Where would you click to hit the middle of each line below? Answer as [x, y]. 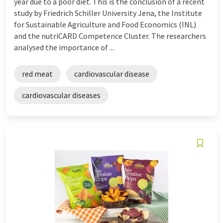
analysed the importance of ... [64, 47]
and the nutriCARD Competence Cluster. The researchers [110, 36]
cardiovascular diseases [61, 95]
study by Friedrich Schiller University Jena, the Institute [108, 13]
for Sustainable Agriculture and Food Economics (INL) [105, 24]
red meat [37, 73]
